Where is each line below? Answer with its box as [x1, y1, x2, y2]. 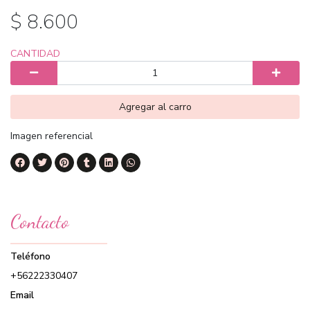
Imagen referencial [10, 129, 93, 143]
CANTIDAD [10, 47, 60, 61]
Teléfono [10, 250, 51, 264]
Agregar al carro [118, 100, 192, 114]
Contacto [10, 210, 69, 234]
